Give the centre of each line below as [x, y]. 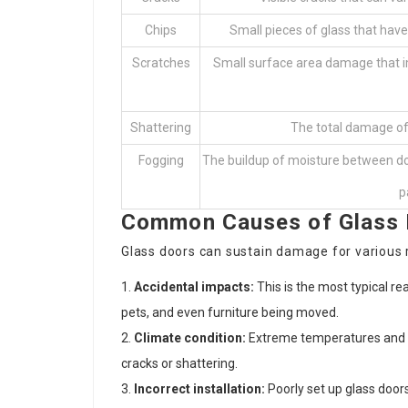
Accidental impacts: [194, 287]
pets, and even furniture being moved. [230, 312]
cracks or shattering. [179, 363]
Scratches [161, 63]
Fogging [161, 160]
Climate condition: [190, 338]
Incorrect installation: [199, 389]
